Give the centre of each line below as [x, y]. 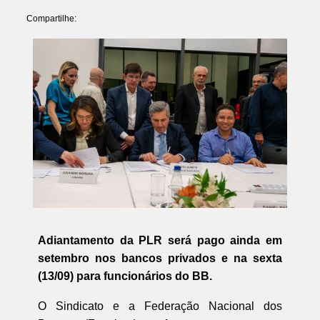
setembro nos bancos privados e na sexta [160, 258]
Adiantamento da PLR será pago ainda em [160, 240]
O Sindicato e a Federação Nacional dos [160, 306]
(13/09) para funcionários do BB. [125, 276]
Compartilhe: [51, 19]
